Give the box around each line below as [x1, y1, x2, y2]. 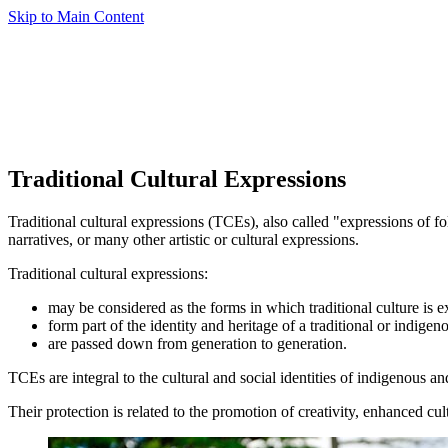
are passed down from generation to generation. [48, 334, 347, 352]
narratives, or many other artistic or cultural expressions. [8, 230, 359, 248]
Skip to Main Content [8, 8, 144, 25]
